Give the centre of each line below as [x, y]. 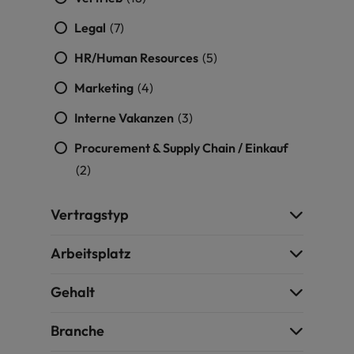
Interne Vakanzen [125, 118]
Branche [77, 331]
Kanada [47, 27]
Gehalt [73, 292]
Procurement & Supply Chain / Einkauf [181, 148]
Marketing [105, 88]
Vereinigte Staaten [258, 27]
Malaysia [50, 61]
